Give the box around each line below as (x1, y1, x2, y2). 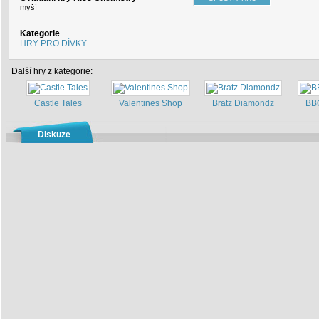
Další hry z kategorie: (11, 66, 93, 76)
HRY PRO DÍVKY (20, 38, 87, 48)
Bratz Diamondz (211, 98, 274, 108)
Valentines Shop (118, 98, 182, 108)
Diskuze (38, 130, 70, 140)
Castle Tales (33, 98, 82, 108)
